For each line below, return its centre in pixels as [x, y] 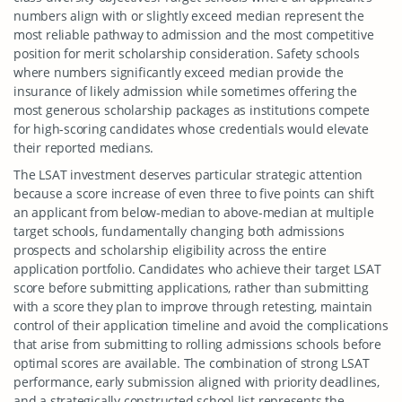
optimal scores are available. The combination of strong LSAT [192, 363]
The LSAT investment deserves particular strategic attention [188, 175]
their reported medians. [84, 148]
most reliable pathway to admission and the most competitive [194, 35]
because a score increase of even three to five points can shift [194, 193]
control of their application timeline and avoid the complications [201, 325]
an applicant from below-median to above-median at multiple [194, 212]
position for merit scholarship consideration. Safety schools [187, 53]
